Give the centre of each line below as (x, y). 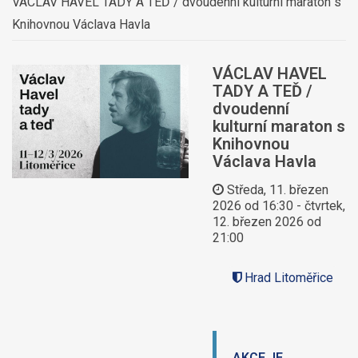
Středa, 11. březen (277, 190)
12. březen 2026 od (267, 222)
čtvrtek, (323, 206)
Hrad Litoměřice (288, 278)
